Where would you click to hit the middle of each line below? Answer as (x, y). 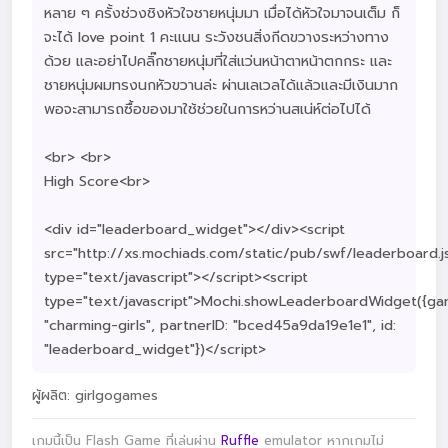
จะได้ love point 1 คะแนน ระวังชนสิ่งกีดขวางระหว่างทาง (216, 37)
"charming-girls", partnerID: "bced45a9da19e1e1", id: (220, 325)
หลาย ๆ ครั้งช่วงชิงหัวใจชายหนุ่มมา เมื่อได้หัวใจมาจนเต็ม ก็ (222, 13)
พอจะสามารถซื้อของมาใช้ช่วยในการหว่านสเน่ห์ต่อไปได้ (207, 109)
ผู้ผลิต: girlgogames (95, 395)
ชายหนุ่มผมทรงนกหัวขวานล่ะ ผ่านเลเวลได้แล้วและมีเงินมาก (221, 85)
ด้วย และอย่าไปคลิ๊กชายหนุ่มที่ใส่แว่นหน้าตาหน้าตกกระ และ (218, 61)
